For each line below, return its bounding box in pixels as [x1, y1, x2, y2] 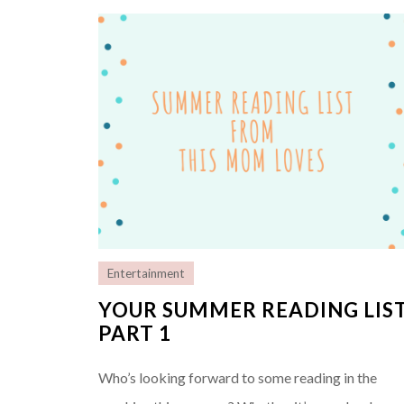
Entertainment [107, 266, 186, 281]
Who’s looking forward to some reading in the [98, 369, 378, 387]
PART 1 [98, 321, 172, 346]
